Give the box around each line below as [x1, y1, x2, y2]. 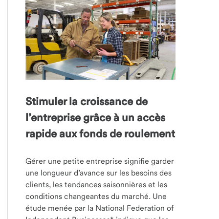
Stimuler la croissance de [25, 94, 148, 108]
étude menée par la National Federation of [25, 203, 174, 213]
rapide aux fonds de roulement [25, 127, 175, 140]
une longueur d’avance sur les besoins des [25, 168, 172, 177]
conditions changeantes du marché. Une [25, 191, 167, 201]
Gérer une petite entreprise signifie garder [25, 156, 175, 166]
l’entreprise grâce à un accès [25, 110, 166, 124]
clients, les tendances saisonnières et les [25, 179, 168, 189]
